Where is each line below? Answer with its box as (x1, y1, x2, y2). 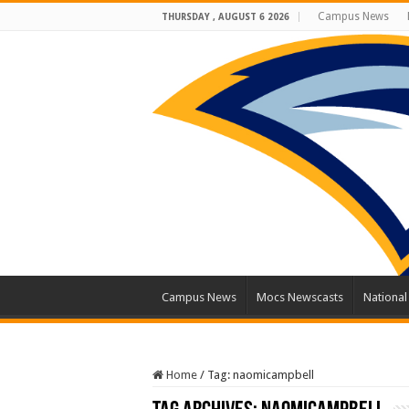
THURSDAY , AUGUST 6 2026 (162, 12, 289, 22)
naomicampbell (233, 368, 314, 383)
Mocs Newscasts (257, 290, 343, 305)
